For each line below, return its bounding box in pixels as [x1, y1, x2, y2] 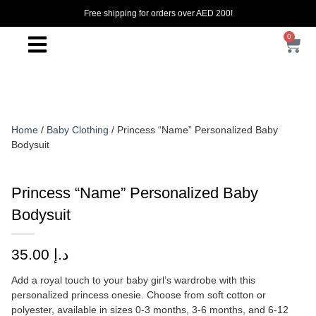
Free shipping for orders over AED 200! [83, 8, 233, 18]
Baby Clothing [47, 124, 109, 135]
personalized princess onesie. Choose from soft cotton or [11, 289, 266, 301]
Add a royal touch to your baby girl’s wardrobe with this [11, 274, 255, 286]
